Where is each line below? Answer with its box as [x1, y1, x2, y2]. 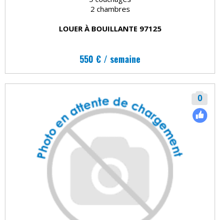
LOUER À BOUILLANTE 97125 [58, 23, 162, 33]
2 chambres [90, 3, 130, 14]
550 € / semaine [80, 52, 140, 65]
